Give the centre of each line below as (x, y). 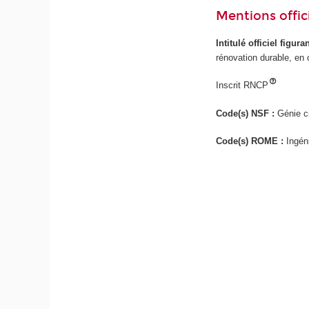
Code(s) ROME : (251, 141)
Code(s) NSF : (247, 113)
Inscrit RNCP (242, 86)
